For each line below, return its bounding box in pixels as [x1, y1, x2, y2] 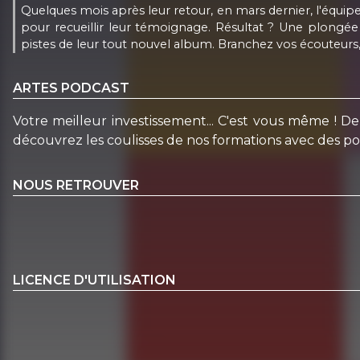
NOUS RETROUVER [13, 177, 139, 193]
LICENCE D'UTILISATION [13, 272, 176, 288]
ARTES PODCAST [13, 80, 129, 96]
